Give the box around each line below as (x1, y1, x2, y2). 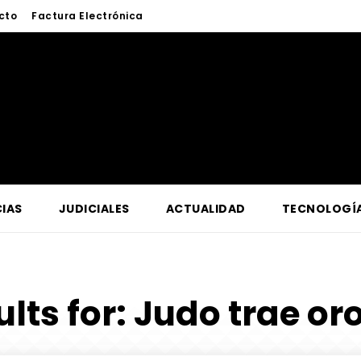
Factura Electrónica (31, 9, 143, 23)
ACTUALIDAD (165, 201, 246, 218)
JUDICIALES (58, 201, 130, 218)
